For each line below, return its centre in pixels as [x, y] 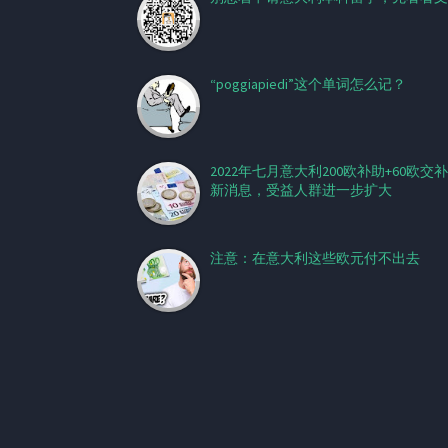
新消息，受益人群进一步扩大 [301, 190]
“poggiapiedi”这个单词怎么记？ [308, 84]
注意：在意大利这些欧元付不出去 [315, 258]
